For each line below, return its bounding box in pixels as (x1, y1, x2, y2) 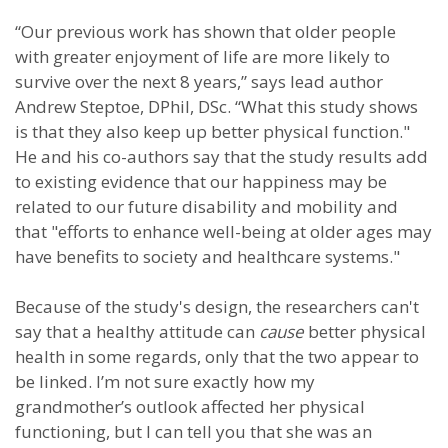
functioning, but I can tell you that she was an (15, 420, 372, 443)
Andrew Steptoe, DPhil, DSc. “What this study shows (15, 95, 418, 118)
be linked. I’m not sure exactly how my (15, 370, 315, 393)
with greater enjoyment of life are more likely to (15, 45, 390, 68)
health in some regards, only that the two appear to (15, 345, 419, 368)
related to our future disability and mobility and (15, 195, 398, 218)
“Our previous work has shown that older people (15, 20, 396, 43)
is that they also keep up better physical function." (15, 120, 410, 143)
